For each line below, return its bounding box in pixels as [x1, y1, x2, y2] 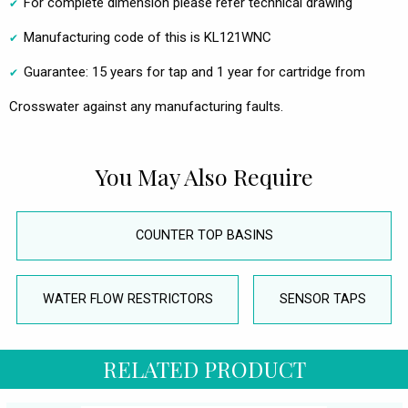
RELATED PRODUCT [102, 353, 306, 383]
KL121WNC [204, 29, 271, 46]
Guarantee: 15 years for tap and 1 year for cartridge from [24, 64, 365, 81]
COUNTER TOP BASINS [135, 228, 273, 244]
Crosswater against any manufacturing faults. [9, 98, 283, 116]
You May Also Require [95, 161, 313, 192]
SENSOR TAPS [279, 291, 366, 308]
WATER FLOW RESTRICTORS [42, 291, 213, 308]
